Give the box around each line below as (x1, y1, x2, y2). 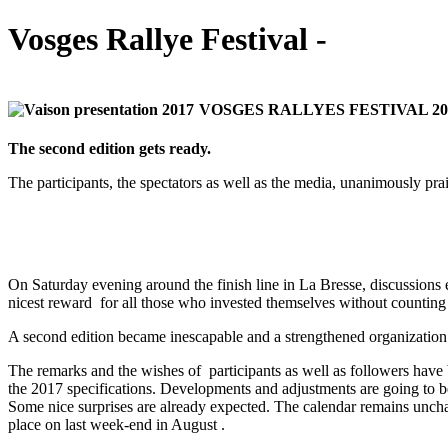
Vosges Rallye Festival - (8, 21, 327, 58)
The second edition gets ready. (8, 140, 211, 158)
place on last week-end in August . (8, 416, 225, 434)
